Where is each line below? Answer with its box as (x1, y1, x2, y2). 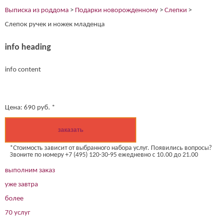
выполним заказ (5, 167, 55, 175)
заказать (58, 127, 83, 134)
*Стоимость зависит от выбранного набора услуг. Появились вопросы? (10, 145, 212, 152)
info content (5, 66, 41, 74)
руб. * (37, 104, 55, 112)
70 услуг (5, 209, 30, 217)
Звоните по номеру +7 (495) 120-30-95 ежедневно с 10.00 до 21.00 (10, 151, 198, 159)
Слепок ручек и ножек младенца (5, 21, 105, 28)
